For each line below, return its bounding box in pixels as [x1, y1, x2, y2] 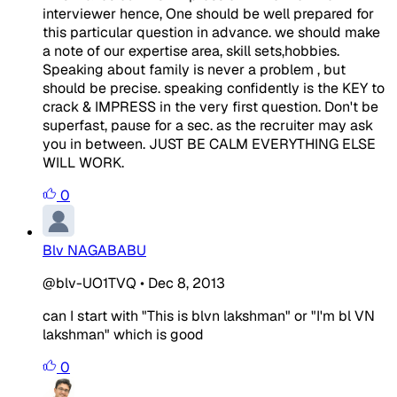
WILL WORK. [43, 152, 124, 172]
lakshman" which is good [43, 324, 204, 344]
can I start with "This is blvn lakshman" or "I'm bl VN [43, 306, 375, 325]
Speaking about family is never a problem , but [43, 59, 346, 79]
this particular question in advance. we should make [43, 22, 380, 42]
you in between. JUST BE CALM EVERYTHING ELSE [43, 134, 376, 153]
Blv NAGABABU [43, 240, 146, 260]
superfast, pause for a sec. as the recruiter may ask [43, 115, 373, 135]
